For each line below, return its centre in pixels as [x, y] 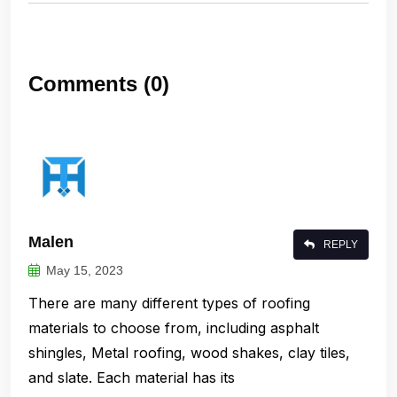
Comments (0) [99, 84]
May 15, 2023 [85, 271]
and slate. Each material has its [132, 378]
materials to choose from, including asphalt [174, 328]
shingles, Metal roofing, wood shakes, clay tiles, [189, 353]
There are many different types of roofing [169, 304]
